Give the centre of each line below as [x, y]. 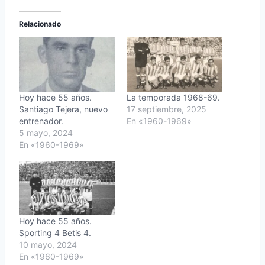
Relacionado [40, 24]
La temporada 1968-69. [173, 97]
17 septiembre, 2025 [167, 109]
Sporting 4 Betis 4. [55, 233]
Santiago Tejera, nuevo [63, 109]
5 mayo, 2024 [46, 132]
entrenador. [41, 121]
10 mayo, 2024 [48, 245]
